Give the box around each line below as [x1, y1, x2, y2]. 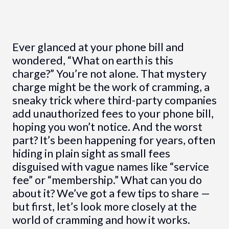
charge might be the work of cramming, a [12, 80, 210, 94]
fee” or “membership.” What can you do [12, 173, 202, 187]
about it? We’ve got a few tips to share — [12, 186, 210, 200]
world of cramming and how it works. [12, 213, 190, 226]
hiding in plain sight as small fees [12, 146, 170, 160]
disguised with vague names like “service [12, 159, 209, 173]
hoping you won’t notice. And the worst [12, 120, 202, 133]
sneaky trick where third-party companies [12, 93, 217, 107]
